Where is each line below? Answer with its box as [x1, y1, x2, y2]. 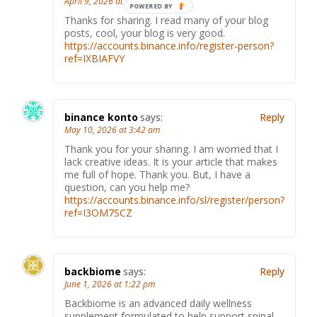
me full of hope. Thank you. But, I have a [64, 168, 250, 182]
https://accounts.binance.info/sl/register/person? [64, 193, 284, 207]
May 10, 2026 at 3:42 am [64, 124, 160, 137]
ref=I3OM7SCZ [64, 206, 132, 220]
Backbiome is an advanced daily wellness [64, 296, 252, 311]
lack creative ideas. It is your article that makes [64, 155, 277, 169]
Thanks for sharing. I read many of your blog [64, 13, 268, 28]
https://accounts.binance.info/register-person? [64, 39, 274, 53]
